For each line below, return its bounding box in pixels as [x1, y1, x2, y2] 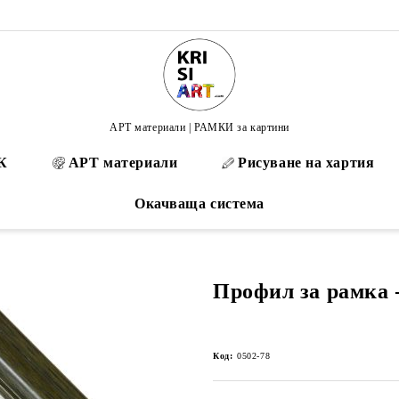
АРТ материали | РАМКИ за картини [110, 120, 289, 134]
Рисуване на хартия [238, 155, 375, 170]
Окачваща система [134, 196, 265, 211]
